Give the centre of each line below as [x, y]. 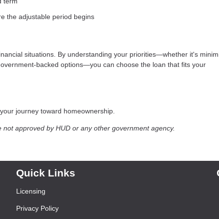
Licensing [31, 191]
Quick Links [46, 173]
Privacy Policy [38, 208]
